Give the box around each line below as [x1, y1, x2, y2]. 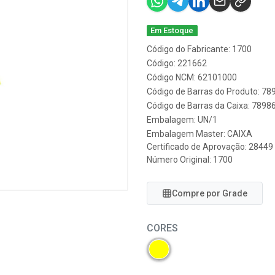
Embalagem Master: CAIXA [147, 129, 252, 139]
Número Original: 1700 [147, 155, 233, 165]
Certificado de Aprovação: [147, 142, 249, 152]
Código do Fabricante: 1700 [147, 44, 252, 54]
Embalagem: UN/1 [147, 115, 217, 125]
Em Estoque [150, 26, 194, 35]
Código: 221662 [147, 58, 207, 68]
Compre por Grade [172, 188, 247, 198]
